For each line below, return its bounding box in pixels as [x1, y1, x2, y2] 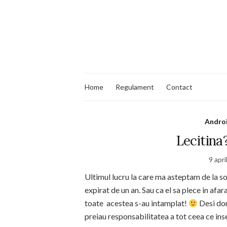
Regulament [116, 82, 154, 91]
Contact [166, 82, 193, 91]
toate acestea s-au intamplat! [85, 198, 188, 208]
